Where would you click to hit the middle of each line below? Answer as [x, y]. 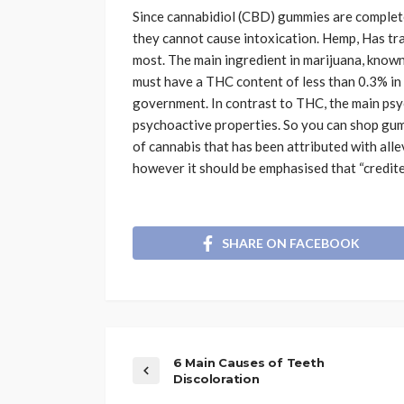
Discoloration [216, 378]
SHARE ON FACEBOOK [291, 243]
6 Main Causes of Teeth [249, 362]
